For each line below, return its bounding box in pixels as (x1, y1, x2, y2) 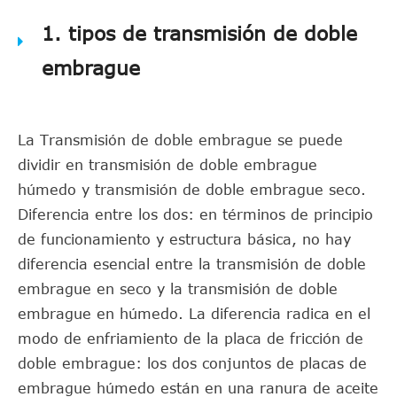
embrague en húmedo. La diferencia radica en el (18, 306, 370, 322)
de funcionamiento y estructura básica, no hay (18, 231, 351, 247)
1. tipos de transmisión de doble (42, 21, 357, 44)
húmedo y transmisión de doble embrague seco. (18, 182, 366, 198)
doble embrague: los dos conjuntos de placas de (18, 355, 367, 371)
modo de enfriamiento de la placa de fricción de (18, 331, 363, 346)
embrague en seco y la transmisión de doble (18, 281, 338, 297)
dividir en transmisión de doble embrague (18, 157, 317, 173)
